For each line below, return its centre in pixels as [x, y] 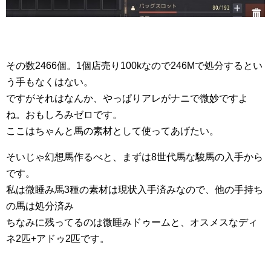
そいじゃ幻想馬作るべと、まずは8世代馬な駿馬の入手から [135, 157]
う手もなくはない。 [50, 82]
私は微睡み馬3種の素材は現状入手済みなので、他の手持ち [135, 189]
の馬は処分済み [40, 206]
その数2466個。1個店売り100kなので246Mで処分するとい [134, 65]
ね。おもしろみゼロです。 [64, 114]
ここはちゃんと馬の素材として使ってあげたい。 [113, 131]
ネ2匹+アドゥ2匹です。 [58, 238]
